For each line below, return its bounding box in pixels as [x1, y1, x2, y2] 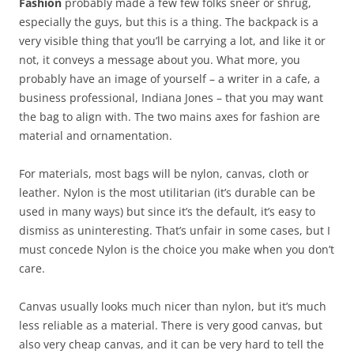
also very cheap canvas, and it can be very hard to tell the [19, 337, 324, 352]
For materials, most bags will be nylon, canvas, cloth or [19, 166, 309, 181]
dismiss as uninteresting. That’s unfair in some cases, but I [19, 223, 330, 238]
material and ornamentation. [19, 128, 172, 143]
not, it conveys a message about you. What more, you [19, 52, 300, 67]
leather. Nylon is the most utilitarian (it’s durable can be [19, 185, 315, 200]
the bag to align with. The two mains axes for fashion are [19, 109, 320, 124]
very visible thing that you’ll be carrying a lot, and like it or [19, 33, 326, 48]
